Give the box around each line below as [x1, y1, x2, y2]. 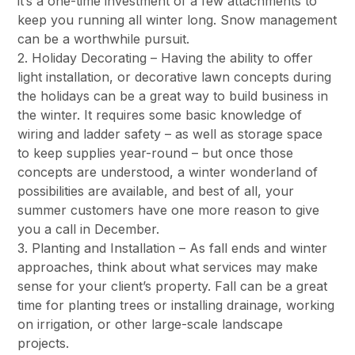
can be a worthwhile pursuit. [17, 31, 190, 48]
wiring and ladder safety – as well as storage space [17, 126, 323, 143]
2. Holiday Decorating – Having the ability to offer [17, 50, 314, 67]
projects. [17, 335, 70, 352]
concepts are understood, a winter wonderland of [17, 164, 319, 181]
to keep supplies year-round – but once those [17, 145, 294, 162]
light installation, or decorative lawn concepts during [17, 69, 332, 86]
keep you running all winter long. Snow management [17, 12, 338, 29]
